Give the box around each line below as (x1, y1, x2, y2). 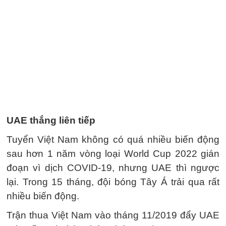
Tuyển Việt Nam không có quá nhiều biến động (7, 134, 219, 145)
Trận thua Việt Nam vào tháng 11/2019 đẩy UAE (7, 210, 219, 220)
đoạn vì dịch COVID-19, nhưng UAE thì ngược (7, 162, 219, 173)
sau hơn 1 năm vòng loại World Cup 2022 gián (7, 148, 219, 159)
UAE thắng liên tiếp (7, 115, 95, 126)
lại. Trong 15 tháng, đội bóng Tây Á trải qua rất (7, 177, 219, 187)
